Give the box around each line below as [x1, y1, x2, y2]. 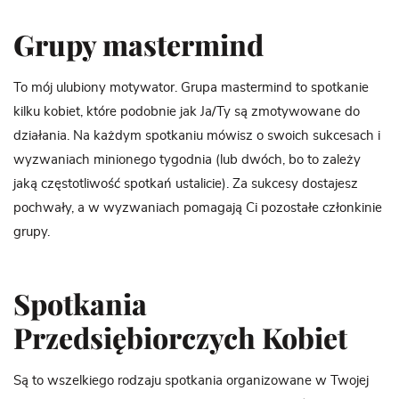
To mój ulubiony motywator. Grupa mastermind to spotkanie [13, 81, 369, 95]
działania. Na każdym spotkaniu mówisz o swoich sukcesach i [13, 129, 380, 143]
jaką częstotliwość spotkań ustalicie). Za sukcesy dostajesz [13, 177, 358, 191]
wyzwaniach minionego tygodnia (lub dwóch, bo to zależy [13, 153, 361, 167]
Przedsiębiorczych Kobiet [13, 318, 347, 357]
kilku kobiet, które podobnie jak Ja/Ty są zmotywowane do [13, 105, 360, 119]
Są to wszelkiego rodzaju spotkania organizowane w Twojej [13, 374, 369, 388]
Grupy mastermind [13, 25, 264, 64]
